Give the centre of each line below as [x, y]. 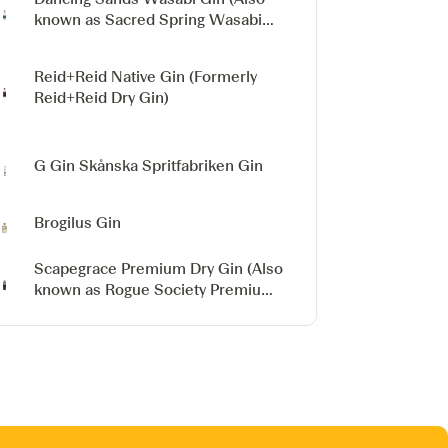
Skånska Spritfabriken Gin [171, 165]
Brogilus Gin [78, 222]
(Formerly [223, 77]
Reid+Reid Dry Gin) [102, 98]
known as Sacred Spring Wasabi [148, 20]
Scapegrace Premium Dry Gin [139, 269]
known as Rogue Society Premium [155, 290]
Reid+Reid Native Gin [110, 77]
